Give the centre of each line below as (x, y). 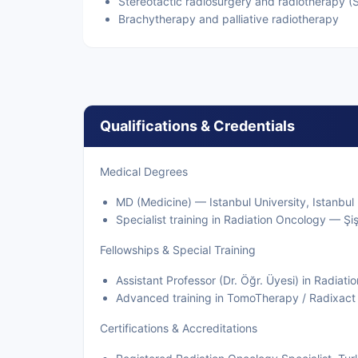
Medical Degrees (144, 171)
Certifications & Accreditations (179, 328)
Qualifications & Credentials (197, 126)
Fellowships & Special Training (178, 250)
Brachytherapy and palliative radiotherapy (229, 19)
